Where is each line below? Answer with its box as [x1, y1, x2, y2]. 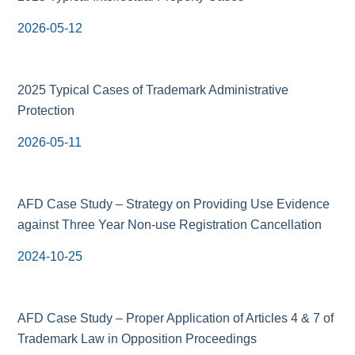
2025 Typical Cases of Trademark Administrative [17, 83, 289, 97]
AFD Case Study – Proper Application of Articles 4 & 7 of [17, 311, 334, 325]
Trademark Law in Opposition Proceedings [17, 332, 258, 345]
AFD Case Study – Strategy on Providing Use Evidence [17, 197, 330, 211]
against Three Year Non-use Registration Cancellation [17, 218, 323, 231]
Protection [17, 104, 75, 117]
